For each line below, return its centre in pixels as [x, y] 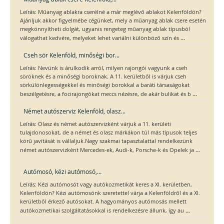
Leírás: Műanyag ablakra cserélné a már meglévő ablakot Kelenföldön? [111, 12]
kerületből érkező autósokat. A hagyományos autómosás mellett [103, 202]
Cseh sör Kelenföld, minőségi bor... [71, 55]
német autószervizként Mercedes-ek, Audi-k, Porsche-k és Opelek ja [108, 150]
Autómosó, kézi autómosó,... [62, 172]
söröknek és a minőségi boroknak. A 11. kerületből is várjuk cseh [103, 77]
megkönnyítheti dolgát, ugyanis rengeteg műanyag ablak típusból [105, 29]
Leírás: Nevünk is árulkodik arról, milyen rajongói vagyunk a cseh [104, 68]
